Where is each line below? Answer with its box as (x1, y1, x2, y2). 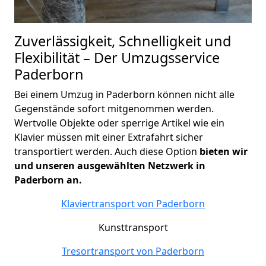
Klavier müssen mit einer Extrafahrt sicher (14, 130, 203, 144)
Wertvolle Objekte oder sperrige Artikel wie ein (14, 116, 224, 129)
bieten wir (199, 144, 248, 158)
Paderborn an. (14, 173, 82, 186)
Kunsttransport (98, 220, 168, 234)
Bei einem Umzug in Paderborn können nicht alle (14, 87, 235, 101)
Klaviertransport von (61, 197, 156, 210)
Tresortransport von (62, 244, 156, 258)
